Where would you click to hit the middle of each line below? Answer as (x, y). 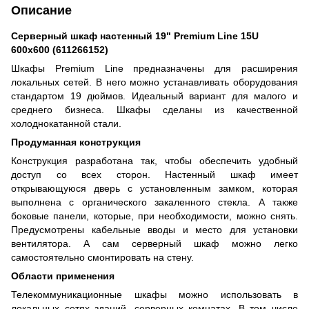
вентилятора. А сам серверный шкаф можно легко (154, 243)
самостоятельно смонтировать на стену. (102, 257)
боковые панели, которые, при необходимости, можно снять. (154, 216)
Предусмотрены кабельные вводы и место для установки (154, 229)
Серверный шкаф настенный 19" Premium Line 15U (135, 36)
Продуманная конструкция (76, 142)
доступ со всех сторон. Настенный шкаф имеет (154, 174)
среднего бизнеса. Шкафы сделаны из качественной (154, 109)
